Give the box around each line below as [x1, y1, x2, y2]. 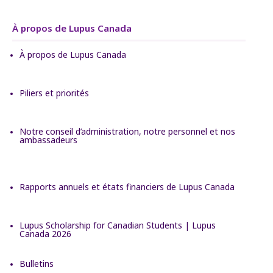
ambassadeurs [19, 133, 77, 146]
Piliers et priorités [19, 87, 89, 99]
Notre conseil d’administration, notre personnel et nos [19, 125, 235, 137]
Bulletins [19, 257, 54, 269]
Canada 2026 [19, 227, 71, 239]
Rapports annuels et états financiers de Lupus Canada [19, 180, 235, 193]
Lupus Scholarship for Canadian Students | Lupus [19, 219, 216, 231]
